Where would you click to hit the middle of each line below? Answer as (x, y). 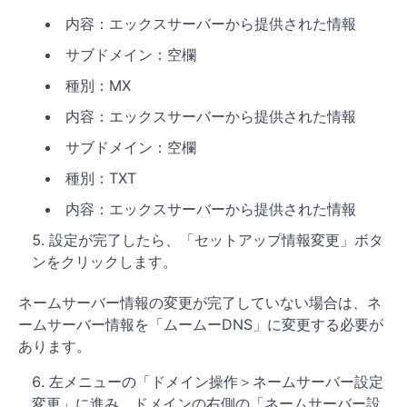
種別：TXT (101, 179)
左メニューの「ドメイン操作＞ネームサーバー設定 (216, 382)
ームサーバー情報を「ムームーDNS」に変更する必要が (201, 325)
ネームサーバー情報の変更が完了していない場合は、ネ (200, 303)
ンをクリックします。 (104, 262)
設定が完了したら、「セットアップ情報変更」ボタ (216, 240)
